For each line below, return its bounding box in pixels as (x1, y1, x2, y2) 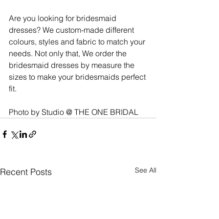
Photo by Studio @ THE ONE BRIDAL (9, 107, 138, 117)
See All (135, 165, 156, 175)
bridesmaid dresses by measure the (9, 60, 136, 70)
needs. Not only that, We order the (9, 48, 129, 58)
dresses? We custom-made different (9, 24, 136, 35)
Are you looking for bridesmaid (9, 13, 118, 23)
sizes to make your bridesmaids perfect (9, 71, 148, 82)
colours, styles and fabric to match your (9, 36, 147, 46)
